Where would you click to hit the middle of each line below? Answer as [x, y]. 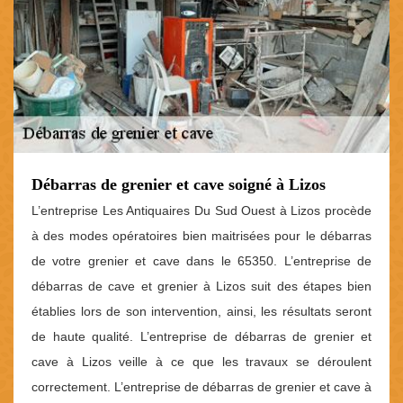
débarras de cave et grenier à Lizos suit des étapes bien [201, 286]
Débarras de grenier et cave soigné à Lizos [179, 184]
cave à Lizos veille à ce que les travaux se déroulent [201, 361]
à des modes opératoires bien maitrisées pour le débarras [201, 235]
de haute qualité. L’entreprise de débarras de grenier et [201, 336]
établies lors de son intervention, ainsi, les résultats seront [201, 311]
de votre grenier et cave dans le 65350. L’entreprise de [201, 260]
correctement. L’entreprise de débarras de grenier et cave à [201, 386]
